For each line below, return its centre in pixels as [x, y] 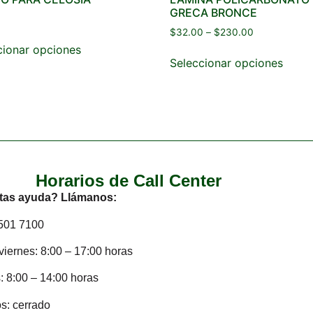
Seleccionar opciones [226, 63]
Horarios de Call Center [129, 181]
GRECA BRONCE [213, 12]
